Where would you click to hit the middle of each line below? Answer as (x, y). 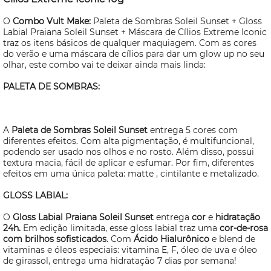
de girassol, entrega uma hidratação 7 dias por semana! (120, 261)
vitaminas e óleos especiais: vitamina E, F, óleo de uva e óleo (130, 250)
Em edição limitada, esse (75, 228)
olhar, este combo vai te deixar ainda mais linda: (104, 65)
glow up (217, 54)
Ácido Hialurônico (171, 239)
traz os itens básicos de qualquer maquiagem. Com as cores (130, 43)
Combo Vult (40, 21)
